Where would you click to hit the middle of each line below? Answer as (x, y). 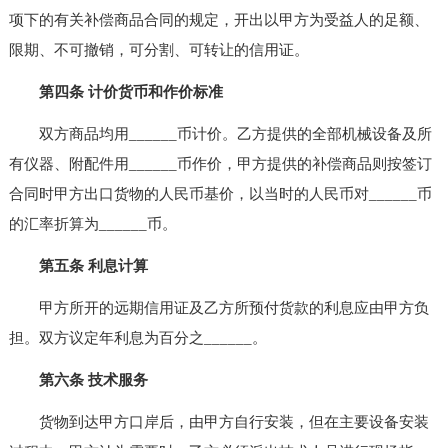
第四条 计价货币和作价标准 (130, 91)
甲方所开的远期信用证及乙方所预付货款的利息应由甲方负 (218, 307)
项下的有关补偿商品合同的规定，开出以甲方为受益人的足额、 (218, 19)
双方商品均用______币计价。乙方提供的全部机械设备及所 (220, 133)
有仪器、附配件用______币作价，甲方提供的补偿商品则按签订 (220, 163)
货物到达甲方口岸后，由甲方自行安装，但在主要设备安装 (218, 421)
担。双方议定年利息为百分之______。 (137, 337)
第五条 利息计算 (93, 265)
